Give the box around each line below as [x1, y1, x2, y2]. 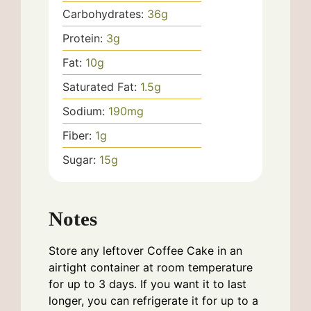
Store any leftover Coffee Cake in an [49, 243, 242, 258]
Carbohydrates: [62, 7, 147, 22]
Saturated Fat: [62, 80, 140, 94]
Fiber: [62, 128, 95, 143]
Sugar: [62, 153, 99, 167]
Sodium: [62, 104, 108, 119]
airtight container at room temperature [49, 260, 253, 274]
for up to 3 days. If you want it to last [49, 276, 246, 291]
